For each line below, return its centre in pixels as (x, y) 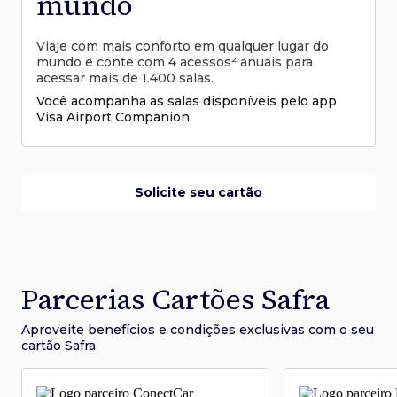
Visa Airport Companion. (114, 117)
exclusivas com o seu (305, 329)
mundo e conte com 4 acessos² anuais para (175, 62)
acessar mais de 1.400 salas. (125, 78)
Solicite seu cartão (198, 193)
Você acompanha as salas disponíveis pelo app (187, 101)
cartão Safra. (60, 345)
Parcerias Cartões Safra (175, 299)
